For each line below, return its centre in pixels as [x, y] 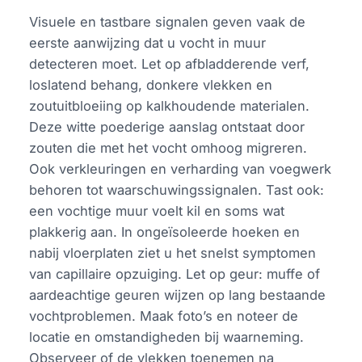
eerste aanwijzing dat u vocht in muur [148, 43]
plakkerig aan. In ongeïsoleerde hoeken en [165, 232]
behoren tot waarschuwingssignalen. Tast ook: [177, 190]
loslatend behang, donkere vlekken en [151, 85]
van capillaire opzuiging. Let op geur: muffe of [175, 274]
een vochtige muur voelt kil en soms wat [157, 211]
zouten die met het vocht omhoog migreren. [168, 148]
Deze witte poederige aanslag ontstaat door [167, 127]
